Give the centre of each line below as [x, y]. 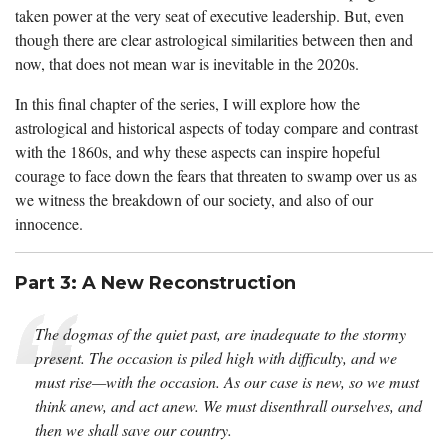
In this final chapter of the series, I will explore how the [187, 104]
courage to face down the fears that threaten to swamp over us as [216, 176]
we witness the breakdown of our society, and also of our [194, 200]
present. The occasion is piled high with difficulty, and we [216, 358]
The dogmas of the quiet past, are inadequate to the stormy [220, 334]
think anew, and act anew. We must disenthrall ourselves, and [228, 406]
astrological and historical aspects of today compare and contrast [216, 128]
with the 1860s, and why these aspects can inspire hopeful [197, 152]
